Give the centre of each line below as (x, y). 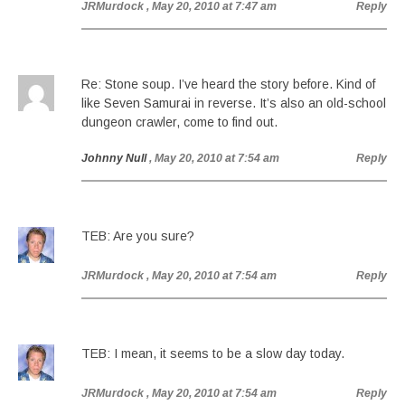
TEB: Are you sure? (138, 236)
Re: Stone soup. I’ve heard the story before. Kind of (228, 84)
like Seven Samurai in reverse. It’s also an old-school (234, 103)
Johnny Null (114, 158)
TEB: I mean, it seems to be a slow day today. (213, 353)
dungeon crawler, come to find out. (179, 122)
